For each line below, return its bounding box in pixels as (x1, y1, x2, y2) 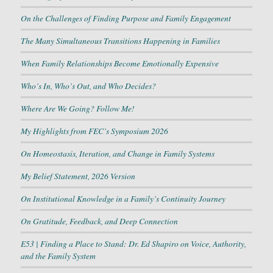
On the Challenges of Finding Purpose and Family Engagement (20, 12, 231, 24)
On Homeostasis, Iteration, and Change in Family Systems (20, 147, 214, 160)
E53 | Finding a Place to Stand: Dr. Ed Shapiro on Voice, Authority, (20, 238, 246, 250)
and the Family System (20, 250, 96, 262)
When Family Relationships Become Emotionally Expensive (20, 57, 219, 69)
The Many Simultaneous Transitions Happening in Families (20, 35, 220, 47)
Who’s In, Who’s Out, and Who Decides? (20, 80, 156, 92)
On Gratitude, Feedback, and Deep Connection (20, 215, 178, 227)
